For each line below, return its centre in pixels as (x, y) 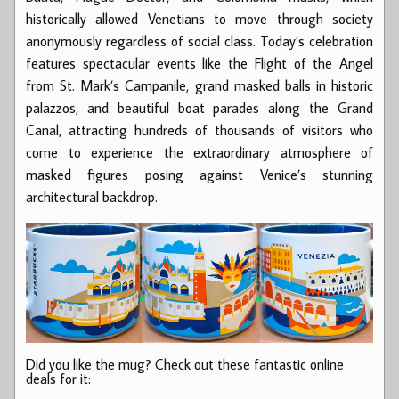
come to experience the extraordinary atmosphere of (199, 153)
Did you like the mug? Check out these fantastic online (185, 365)
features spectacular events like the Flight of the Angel (199, 64)
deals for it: (58, 379)
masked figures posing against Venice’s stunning (199, 175)
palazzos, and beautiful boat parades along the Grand (199, 108)
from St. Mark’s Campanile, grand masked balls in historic (199, 86)
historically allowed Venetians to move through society (199, 19)
